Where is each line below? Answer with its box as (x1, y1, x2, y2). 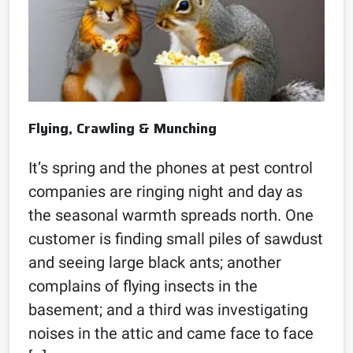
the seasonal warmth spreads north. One (28, 205, 314, 225)
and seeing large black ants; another (28, 252, 281, 272)
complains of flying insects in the (28, 276, 258, 295)
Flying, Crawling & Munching (28, 117, 217, 139)
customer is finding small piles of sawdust (28, 229, 323, 248)
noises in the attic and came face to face (28, 323, 314, 343)
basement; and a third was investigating (28, 299, 308, 319)
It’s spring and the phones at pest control (28, 158, 313, 177)
